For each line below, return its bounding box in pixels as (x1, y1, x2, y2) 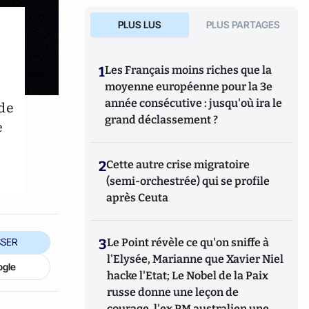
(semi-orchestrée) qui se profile (106, 175, 270, 188)
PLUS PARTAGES (206, 19, 281, 30)
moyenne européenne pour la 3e (105, 80, 273, 93)
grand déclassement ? (105, 113, 219, 126)
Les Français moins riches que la (105, 63, 272, 77)
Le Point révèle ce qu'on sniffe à (107, 236, 270, 249)
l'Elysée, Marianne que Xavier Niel (107, 252, 284, 266)
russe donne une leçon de (107, 286, 239, 299)
